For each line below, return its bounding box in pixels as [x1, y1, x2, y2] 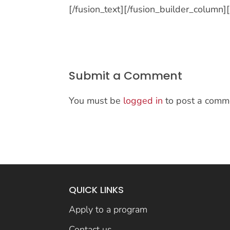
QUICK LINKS [69, 183, 124, 197]
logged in [123, 94, 163, 107]
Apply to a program [69, 203, 148, 216]
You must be [69, 94, 124, 107]
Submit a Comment [69, 68, 183, 84]
